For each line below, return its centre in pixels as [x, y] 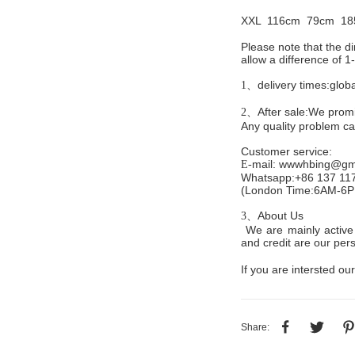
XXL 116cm [272, 21]
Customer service [285, 152]
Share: [255, 328]
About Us [281, 216]
